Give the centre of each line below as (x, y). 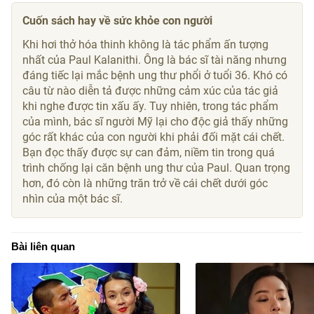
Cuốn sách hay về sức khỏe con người (118, 21)
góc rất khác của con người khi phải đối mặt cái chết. (154, 137)
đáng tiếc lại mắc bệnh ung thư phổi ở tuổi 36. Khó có (155, 76)
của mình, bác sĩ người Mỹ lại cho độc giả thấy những (156, 122)
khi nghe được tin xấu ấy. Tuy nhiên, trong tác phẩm (151, 107)
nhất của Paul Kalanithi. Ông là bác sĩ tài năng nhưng (155, 60)
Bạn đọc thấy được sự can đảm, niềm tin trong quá (149, 153)
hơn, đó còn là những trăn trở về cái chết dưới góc (145, 184)
